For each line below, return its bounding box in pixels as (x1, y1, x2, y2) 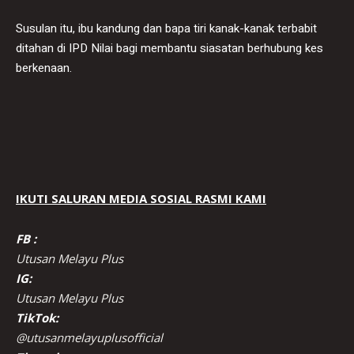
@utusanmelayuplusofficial (16, 329, 163, 345)
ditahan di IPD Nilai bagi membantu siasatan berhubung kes (16, 39, 323, 57)
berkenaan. (16, 58, 72, 77)
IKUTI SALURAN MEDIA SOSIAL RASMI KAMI (16, 190, 266, 206)
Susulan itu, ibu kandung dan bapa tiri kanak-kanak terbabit (16, 19, 317, 37)
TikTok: (16, 309, 58, 326)
